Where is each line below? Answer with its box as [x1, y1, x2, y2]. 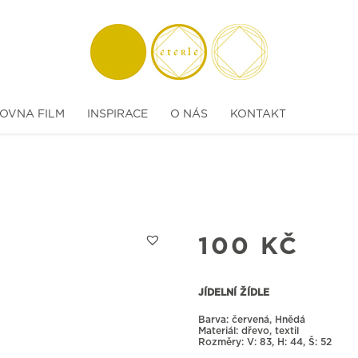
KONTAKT [230, 109, 286, 120]
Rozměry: [197, 337, 247, 347]
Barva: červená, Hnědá [197, 315, 305, 324]
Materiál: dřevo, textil [197, 326, 299, 336]
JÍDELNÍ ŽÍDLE [197, 288, 269, 297]
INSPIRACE [87, 109, 148, 120]
